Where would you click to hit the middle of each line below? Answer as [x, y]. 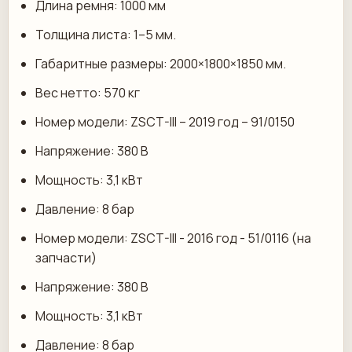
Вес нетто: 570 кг [88, 93]
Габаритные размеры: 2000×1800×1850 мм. [161, 64]
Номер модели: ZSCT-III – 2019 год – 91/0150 [165, 122]
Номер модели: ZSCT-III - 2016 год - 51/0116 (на [173, 238]
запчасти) [66, 258]
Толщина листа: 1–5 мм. [106, 35]
